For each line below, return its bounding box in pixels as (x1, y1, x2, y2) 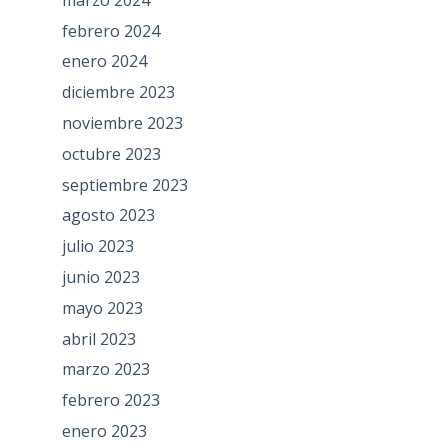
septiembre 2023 (61, 173, 188, 196)
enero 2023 (61, 420, 147, 443)
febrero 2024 (61, 19, 160, 42)
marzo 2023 (61, 358, 150, 381)
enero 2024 (61, 50, 147, 73)
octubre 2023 (61, 142, 161, 165)
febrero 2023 (61, 389, 160, 412)
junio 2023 (61, 266, 140, 289)
